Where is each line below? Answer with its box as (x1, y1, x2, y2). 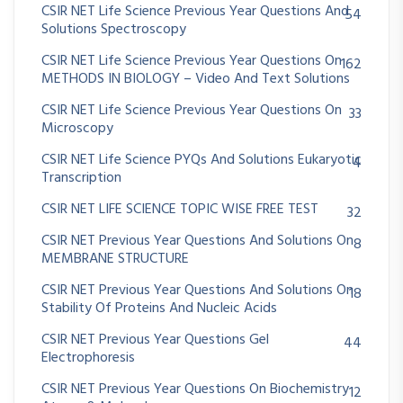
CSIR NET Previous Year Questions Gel (41, 328, 269, 353)
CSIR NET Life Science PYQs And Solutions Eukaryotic (41, 148, 362, 173)
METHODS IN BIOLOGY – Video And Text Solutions (41, 67, 350, 92)
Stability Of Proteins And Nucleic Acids (41, 297, 277, 321)
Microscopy (41, 117, 113, 141)
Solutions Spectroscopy (41, 18, 186, 42)
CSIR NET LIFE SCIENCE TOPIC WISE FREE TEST (41, 198, 318, 222)
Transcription (41, 166, 121, 191)
